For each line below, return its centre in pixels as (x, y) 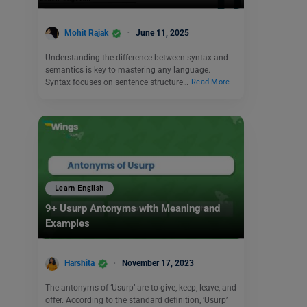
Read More (211, 82)
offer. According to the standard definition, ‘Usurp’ (136, 300)
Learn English (79, 188)
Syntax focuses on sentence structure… (118, 82)
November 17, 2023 (158, 263)
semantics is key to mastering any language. (128, 70)
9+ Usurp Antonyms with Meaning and (133, 209)
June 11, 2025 (162, 33)
